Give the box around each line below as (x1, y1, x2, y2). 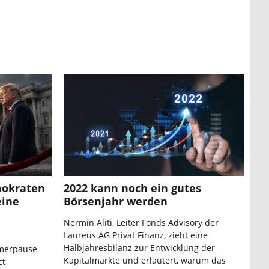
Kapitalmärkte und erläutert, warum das (64, 255, 226, 267)
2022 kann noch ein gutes (64, 181, 201, 196)
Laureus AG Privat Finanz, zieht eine (64, 229, 208, 241)
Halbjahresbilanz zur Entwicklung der (64, 242, 215, 254)
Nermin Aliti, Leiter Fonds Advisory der (64, 217, 219, 229)
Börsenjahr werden (64, 194, 168, 209)
